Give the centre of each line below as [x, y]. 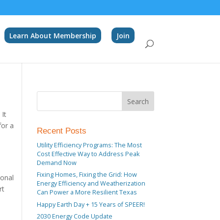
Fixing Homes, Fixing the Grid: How [87, 175]
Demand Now [56, 163]
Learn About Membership [53, 36]
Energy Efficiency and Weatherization [91, 184]
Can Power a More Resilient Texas [87, 192]
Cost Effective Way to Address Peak [88, 154]
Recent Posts [61, 131]
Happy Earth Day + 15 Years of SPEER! [91, 204]
